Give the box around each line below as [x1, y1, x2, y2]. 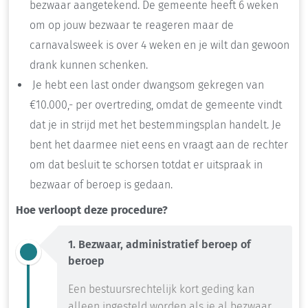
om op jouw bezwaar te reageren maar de [30, 19, 234, 32]
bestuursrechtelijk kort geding [89, 283, 234, 296]
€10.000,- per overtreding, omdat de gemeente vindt [30, 98, 282, 112]
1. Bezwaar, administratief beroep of [68, 238, 251, 252]
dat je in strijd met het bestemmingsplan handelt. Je [30, 118, 281, 132]
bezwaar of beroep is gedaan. [30, 178, 173, 192]
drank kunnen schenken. [30, 58, 148, 72]
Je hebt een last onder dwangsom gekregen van [30, 78, 264, 92]
